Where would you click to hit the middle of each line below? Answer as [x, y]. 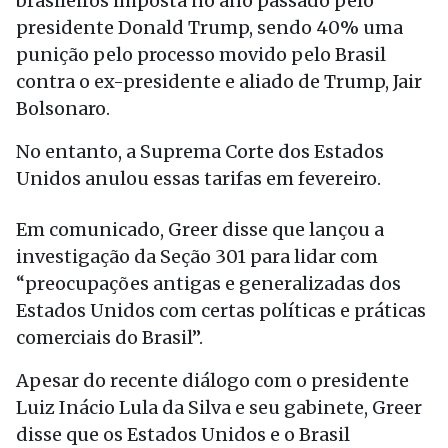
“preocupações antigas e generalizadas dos [208, 283]
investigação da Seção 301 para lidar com [197, 256]
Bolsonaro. [63, 108]
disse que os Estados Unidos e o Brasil [183, 434]
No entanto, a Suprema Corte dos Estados [200, 151]
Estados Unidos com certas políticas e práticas [221, 310]
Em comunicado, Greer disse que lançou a [200, 229]
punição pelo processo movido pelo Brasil [201, 54]
